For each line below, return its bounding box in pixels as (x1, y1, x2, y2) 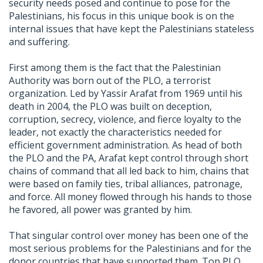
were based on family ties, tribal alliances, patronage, (9, 177, 242, 191)
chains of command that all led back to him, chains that (9, 164, 249, 178)
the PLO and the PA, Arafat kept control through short (9, 151, 248, 165)
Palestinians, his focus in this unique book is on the (9, 9, 234, 23)
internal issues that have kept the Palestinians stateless (9, 22, 254, 36)
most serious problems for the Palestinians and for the (9, 242, 251, 255)
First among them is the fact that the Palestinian (9, 61, 221, 75)
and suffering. (9, 35, 70, 49)
